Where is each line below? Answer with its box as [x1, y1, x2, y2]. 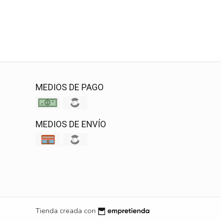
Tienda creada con [36, 205, 96, 216]
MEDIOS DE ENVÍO [36, 118, 106, 131]
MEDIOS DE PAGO [36, 81, 104, 94]
